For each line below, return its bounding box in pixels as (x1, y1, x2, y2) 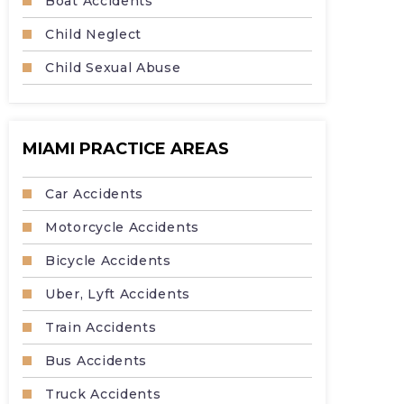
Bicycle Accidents (45, 252, 171, 269)
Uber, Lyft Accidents (45, 286, 190, 302)
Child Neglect (45, 26, 142, 42)
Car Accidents (45, 186, 144, 202)
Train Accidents (45, 319, 157, 335)
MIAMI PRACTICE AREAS (23, 139, 229, 159)
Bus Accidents (45, 353, 148, 369)
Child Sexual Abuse (45, 60, 181, 76)
